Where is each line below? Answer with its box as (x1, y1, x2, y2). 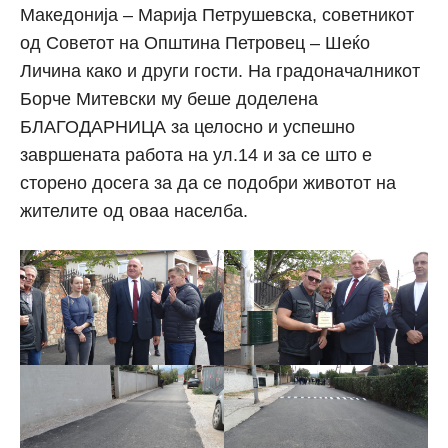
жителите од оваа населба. (20, 200, 248, 221)
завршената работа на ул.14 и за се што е (20, 144, 372, 165)
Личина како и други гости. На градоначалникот (20, 60, 420, 81)
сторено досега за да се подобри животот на (20, 172, 396, 193)
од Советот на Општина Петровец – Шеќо (20, 32, 370, 53)
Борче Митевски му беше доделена (20, 88, 318, 109)
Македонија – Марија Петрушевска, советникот (20, 4, 414, 25)
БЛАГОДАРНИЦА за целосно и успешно (20, 116, 355, 137)
